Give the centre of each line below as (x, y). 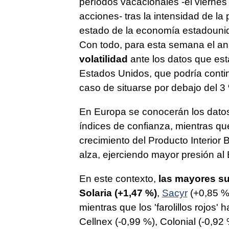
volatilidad (103, 59)
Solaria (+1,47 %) (118, 193)
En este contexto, (119, 178)
